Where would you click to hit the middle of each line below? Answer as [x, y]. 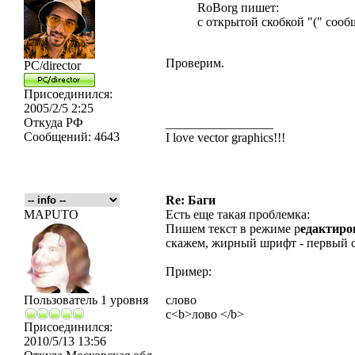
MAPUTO [51, 214]
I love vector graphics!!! [225, 137]
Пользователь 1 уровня [86, 300]
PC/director [52, 65]
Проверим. [195, 63]
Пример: [189, 271]
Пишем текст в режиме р [233, 229]
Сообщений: [57, 137]
